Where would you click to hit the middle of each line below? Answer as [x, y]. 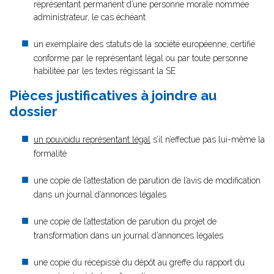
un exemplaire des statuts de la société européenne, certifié [144, 44]
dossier [33, 111]
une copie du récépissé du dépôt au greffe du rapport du [139, 262]
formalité [50, 154]
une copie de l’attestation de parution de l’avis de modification [147, 180]
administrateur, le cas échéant [90, 17]
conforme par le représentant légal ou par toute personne [141, 58]
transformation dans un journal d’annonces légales [128, 235]
